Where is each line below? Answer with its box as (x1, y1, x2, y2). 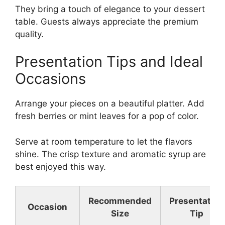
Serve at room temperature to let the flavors (15, 136, 192, 147)
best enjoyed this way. (15, 161, 106, 172)
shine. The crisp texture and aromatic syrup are (15, 149, 206, 159)
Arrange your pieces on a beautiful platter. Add (15, 98, 204, 109)
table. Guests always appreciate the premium (15, 16, 198, 27)
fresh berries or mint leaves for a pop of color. (15, 111, 199, 122)
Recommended (88, 196, 152, 206)
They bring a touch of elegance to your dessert (15, 4, 205, 14)
